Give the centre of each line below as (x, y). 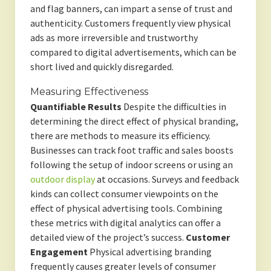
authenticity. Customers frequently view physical (130, 23)
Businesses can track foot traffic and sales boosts (132, 150)
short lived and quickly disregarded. (102, 67)
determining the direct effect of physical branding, (134, 121)
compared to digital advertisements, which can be (133, 52)
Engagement (59, 252)
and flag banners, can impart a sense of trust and (131, 9)
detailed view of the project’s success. (108, 237)
